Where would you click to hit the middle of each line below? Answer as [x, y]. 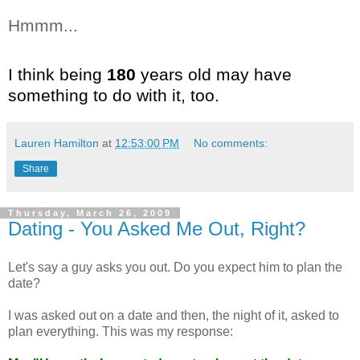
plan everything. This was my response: [121, 332]
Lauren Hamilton [57, 143]
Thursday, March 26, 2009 [90, 213]
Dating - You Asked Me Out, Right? [157, 229]
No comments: [231, 143]
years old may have [216, 75]
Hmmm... [43, 25]
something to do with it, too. [114, 96]
